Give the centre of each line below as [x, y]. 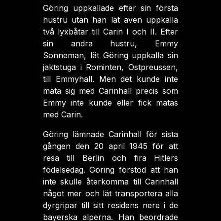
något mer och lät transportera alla [110, 193]
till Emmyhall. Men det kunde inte [110, 79]
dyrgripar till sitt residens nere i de [110, 205]
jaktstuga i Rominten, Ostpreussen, [110, 67]
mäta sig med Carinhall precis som [110, 91]
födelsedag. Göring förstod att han [110, 170]
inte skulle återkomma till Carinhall [110, 182]
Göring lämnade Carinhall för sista [110, 134]
